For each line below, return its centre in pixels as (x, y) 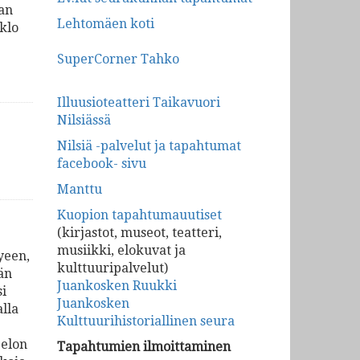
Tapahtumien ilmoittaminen (144, 347)
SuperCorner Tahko (118, 59)
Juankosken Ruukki (117, 286)
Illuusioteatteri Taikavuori (139, 102)
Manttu (80, 189)
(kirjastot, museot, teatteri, (139, 233)
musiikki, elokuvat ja (121, 250)
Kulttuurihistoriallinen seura (146, 321)
